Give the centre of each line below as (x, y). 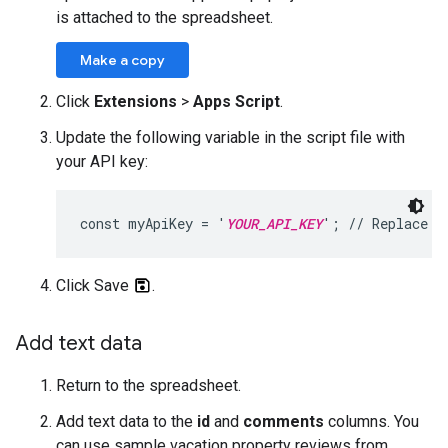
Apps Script (236, 102)
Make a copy (122, 60)
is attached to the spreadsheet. (164, 18)
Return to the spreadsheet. (148, 386)
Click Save (94, 286)
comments (283, 422)
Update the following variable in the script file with (230, 138)
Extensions (135, 102)
